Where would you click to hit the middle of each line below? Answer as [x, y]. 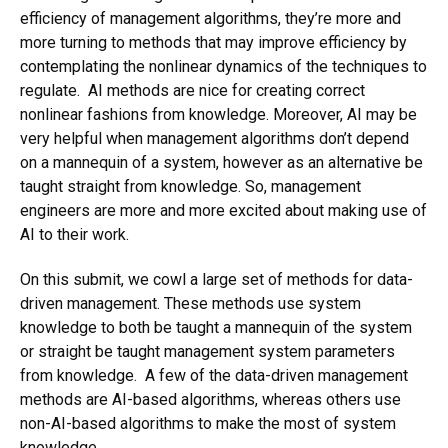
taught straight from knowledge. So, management [190, 187]
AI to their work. [74, 235]
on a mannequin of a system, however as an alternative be [221, 163]
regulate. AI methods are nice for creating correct [192, 91]
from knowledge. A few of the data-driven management [214, 376]
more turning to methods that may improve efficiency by [213, 43]
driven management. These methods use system [190, 304]
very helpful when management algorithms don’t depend [214, 139]
